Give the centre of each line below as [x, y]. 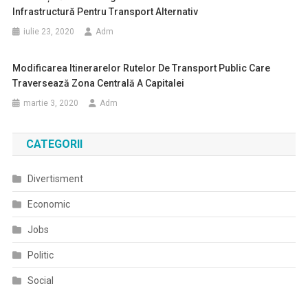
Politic [40, 255]
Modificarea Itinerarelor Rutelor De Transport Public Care [142, 68]
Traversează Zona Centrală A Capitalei [99, 83]
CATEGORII [54, 144]
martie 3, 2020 [51, 103]
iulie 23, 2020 [49, 32]
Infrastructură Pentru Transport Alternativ [106, 12]
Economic [48, 204]
